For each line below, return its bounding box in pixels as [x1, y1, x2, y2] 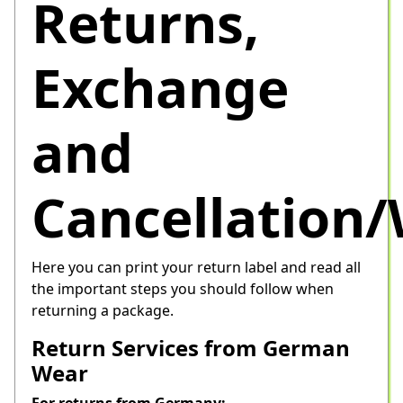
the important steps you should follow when [31, 278, 334, 299]
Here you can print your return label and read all [31, 256, 361, 277]
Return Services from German [31, 332, 350, 363]
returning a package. [31, 300, 174, 320]
